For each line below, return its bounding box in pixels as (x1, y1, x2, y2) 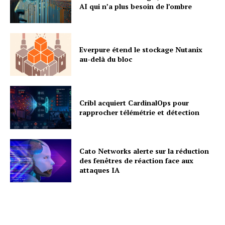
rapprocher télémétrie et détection (79, 107, 200, 118)
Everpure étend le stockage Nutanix (79, 45, 203, 55)
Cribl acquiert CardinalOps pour (79, 98, 189, 108)
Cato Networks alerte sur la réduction (79, 146, 209, 156)
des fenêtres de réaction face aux (79, 156, 194, 166)
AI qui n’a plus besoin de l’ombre (79, 1, 192, 11)
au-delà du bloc (79, 54, 133, 64)
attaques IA (79, 165, 120, 175)
